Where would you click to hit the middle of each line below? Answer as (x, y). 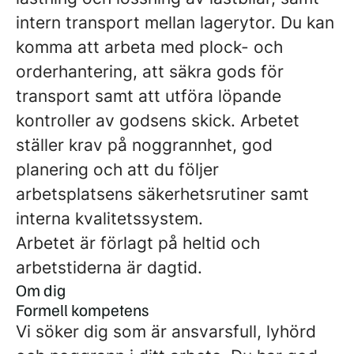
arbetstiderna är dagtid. (109, 267)
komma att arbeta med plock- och (149, 47)
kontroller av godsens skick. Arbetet (158, 121)
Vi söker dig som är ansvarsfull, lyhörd (166, 331)
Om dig (41, 290)
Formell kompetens (82, 309)
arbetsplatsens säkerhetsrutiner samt (162, 194)
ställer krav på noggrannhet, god (144, 145)
